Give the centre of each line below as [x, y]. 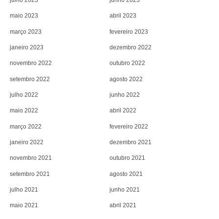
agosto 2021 [126, 174]
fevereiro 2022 [129, 126]
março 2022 [26, 126]
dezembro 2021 [131, 142]
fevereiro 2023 [129, 32]
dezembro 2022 [131, 48]
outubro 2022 [127, 63]
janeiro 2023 [27, 48]
